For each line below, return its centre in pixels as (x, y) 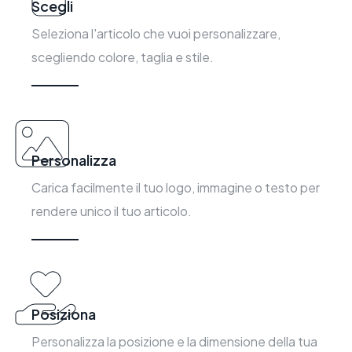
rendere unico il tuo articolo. (111, 211)
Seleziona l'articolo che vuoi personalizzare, (156, 33)
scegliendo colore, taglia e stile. (122, 57)
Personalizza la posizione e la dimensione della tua (174, 341)
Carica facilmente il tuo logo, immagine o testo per (175, 187)
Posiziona (63, 313)
